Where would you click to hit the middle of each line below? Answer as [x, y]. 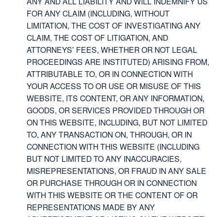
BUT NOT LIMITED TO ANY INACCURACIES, [104, 159]
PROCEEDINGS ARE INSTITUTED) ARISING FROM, [118, 62]
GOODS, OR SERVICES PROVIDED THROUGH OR [116, 110]
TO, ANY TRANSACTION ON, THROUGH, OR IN [109, 134]
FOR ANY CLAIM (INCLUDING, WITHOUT [98, 13]
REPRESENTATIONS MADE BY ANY [91, 207]
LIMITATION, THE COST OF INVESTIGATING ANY [114, 25]
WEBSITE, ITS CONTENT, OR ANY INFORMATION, [116, 98]
